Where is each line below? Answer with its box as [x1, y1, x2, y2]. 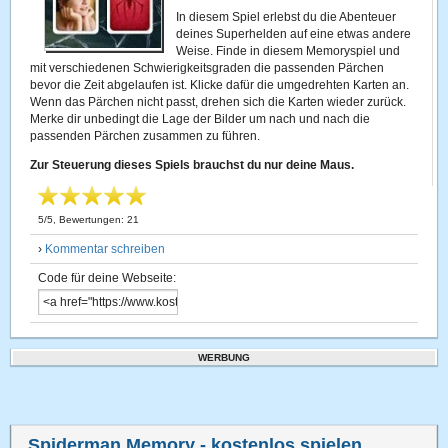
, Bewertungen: [53, 214, 128, 225]
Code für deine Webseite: [38, 271, 177, 285]
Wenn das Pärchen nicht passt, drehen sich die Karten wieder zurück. [30, 95, 407, 109]
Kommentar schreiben [45, 242, 166, 256]
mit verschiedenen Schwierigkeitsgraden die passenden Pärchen [30, 61, 385, 75]
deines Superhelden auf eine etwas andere [176, 27, 412, 41]
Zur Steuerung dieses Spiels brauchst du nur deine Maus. [30, 158, 355, 172]
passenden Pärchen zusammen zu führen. [30, 129, 261, 143]
